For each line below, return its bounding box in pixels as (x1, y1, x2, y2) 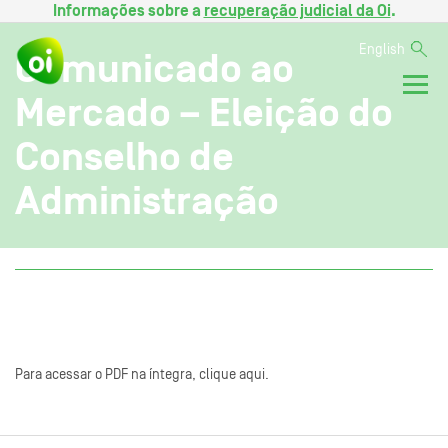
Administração (15, 180, 279, 221)
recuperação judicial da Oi (203, 3, 391, 19)
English (359, 43, 405, 57)
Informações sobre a (52, 3, 204, 19)
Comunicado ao (15, 48, 294, 89)
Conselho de (15, 136, 234, 177)
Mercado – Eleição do (15, 92, 393, 133)
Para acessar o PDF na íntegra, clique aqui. (15, 367, 269, 382)
